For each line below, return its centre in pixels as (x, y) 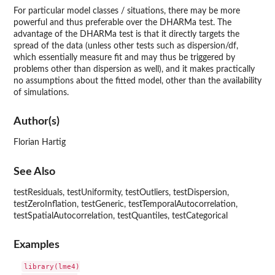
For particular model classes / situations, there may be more (127, 11)
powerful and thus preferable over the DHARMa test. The (122, 22)
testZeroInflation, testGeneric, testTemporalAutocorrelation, (126, 204)
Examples (37, 245)
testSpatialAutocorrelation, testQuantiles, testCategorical (121, 216)
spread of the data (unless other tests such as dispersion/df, (126, 46)
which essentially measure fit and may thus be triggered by (124, 57)
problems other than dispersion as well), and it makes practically (134, 69)
